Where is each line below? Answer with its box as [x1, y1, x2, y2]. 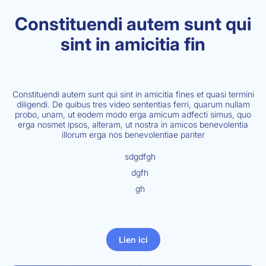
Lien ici [118, 235, 148, 245]
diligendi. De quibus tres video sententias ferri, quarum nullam [16, 99, 250, 110]
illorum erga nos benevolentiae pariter [61, 129, 205, 140]
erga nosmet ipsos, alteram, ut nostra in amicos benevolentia [18, 119, 248, 130]
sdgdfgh [124, 151, 156, 162]
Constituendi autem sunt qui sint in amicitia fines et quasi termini [12, 89, 254, 100]
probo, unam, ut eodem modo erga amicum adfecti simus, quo [15, 109, 251, 120]
